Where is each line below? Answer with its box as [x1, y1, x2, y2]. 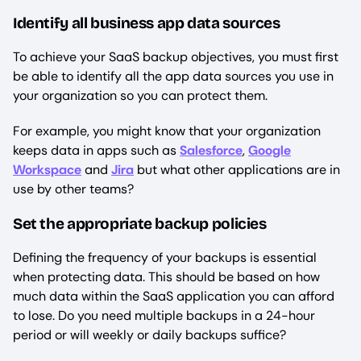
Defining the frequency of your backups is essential [13, 248, 317, 266]
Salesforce [180, 141, 243, 159]
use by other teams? [13, 180, 137, 197]
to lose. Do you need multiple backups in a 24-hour [13, 306, 315, 324]
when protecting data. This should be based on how [13, 268, 320, 285]
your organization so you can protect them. [13, 86, 271, 104]
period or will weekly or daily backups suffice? [13, 326, 286, 343]
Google [248, 141, 291, 159]
